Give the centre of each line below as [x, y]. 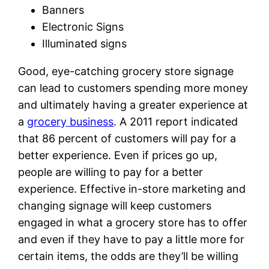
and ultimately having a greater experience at [133, 104]
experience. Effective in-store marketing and [132, 189]
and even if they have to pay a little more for [131, 239]
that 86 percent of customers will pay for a [127, 138]
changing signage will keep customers [115, 205]
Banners [63, 10]
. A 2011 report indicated [176, 121]
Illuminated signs [85, 43]
